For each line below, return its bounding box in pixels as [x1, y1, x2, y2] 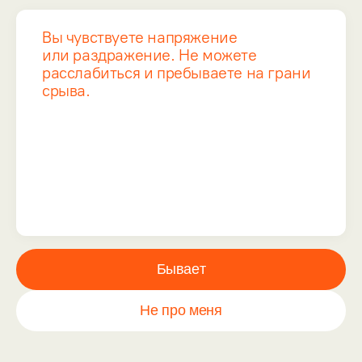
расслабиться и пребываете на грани [42, 63, 311, 83]
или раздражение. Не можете [42, 45, 257, 65]
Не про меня [140, 302, 222, 319]
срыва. [42, 81, 90, 101]
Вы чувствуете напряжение [42, 27, 238, 48]
